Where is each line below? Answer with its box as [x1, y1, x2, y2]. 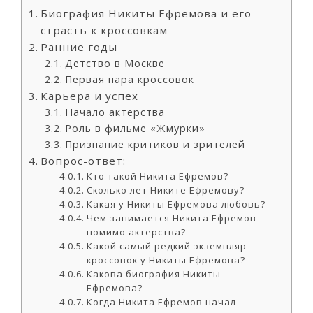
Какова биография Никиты [87, 268, 221, 280]
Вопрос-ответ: [41, 154, 126, 168]
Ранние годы [41, 40, 118, 54]
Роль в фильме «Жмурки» [64, 122, 205, 135]
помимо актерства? [87, 226, 187, 238]
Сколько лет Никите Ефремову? [87, 184, 245, 196]
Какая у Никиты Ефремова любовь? [87, 198, 266, 210]
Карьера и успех [41, 89, 139, 103]
